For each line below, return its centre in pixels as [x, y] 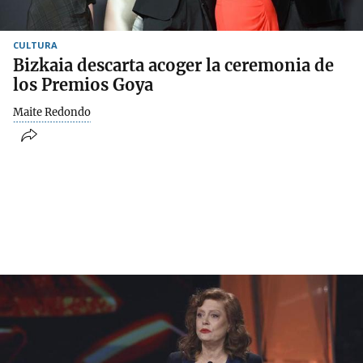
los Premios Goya [83, 84]
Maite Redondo [52, 112]
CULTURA [35, 45]
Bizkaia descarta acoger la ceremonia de [173, 65]
